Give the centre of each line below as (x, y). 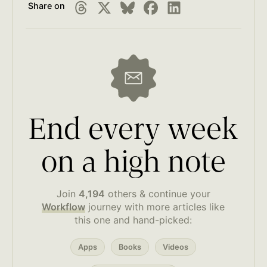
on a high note (133, 165)
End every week (133, 132)
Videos (176, 247)
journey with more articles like (155, 207)
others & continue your (157, 194)
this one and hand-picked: (133, 220)
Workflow (64, 207)
